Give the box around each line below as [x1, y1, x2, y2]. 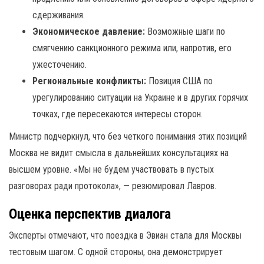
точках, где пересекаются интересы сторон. [32, 108, 203, 120]
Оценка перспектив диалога [9, 206, 171, 222]
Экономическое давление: [32, 26, 145, 37]
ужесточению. [32, 59, 87, 70]
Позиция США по [146, 75, 213, 87]
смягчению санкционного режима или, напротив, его [32, 42, 232, 54]
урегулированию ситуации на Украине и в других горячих [32, 92, 248, 103]
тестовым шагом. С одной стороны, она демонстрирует [9, 246, 223, 258]
